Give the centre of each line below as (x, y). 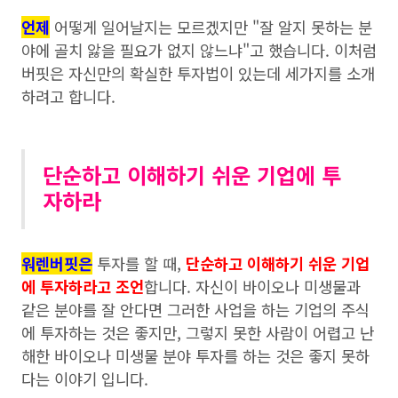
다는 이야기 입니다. (85, 379)
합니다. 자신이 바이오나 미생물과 (252, 287)
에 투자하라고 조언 (83, 287)
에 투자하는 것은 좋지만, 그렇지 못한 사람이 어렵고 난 (198, 333)
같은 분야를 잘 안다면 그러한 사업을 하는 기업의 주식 (195, 310)
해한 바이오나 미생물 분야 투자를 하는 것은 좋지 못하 (195, 356)
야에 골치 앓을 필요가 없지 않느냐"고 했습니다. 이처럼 (199, 51)
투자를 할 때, (139, 264)
